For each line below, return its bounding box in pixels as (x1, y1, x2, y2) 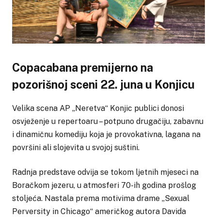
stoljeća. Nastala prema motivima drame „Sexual (12, 194, 189, 203)
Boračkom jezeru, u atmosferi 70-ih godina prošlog (12, 181, 196, 190)
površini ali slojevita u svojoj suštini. (12, 142, 139, 152)
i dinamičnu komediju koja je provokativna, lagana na (12, 129, 201, 139)
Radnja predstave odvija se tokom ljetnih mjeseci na (12, 168, 199, 177)
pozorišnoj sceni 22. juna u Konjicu (12, 77, 195, 91)
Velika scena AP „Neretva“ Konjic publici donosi (12, 103, 184, 113)
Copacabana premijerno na (12, 61, 153, 74)
